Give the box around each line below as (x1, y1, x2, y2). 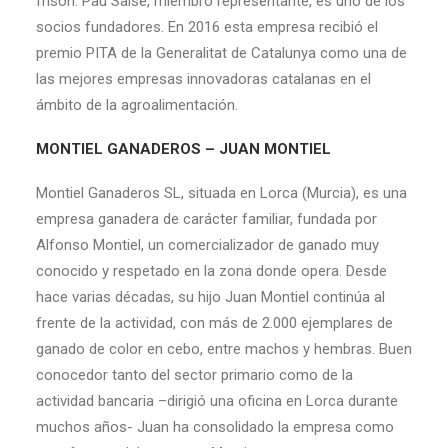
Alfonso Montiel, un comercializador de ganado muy (36, 236, 379, 254)
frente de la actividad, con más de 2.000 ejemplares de (36, 314, 393, 332)
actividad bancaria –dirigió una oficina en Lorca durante (36, 392, 398, 410)
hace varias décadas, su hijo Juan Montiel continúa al (36, 288, 385, 306)
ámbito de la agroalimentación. (36, 96, 238, 114)
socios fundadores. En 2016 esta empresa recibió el (36, 18, 378, 36)
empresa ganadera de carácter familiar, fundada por (36, 210, 377, 228)
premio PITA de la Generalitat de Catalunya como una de (36, 44, 407, 62)
